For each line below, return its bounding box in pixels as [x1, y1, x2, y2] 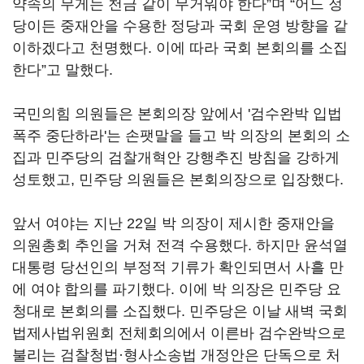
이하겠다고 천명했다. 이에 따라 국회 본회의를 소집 [12, 40, 348, 56]
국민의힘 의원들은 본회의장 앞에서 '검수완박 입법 [12, 106, 342, 122]
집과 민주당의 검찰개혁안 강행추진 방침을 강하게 [12, 149, 340, 166]
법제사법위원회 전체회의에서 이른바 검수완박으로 [12, 325, 346, 341]
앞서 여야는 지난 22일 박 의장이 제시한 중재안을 [12, 215, 335, 232]
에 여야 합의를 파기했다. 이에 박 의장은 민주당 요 [12, 281, 341, 297]
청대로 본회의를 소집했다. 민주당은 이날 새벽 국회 [12, 303, 348, 319]
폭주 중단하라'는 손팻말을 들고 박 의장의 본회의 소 [12, 128, 350, 144]
